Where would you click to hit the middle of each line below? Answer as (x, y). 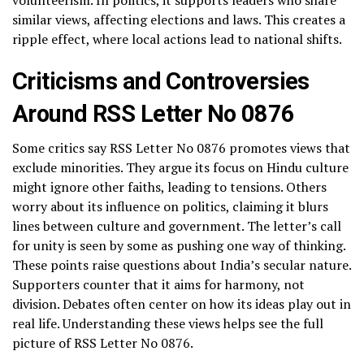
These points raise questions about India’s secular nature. (182, 264)
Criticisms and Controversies (161, 81)
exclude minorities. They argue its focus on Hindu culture (180, 167)
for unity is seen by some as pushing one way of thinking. (179, 245)
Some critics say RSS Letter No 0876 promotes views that (181, 147)
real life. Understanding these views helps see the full (168, 323)
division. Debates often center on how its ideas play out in (182, 303)
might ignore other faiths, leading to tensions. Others (169, 186)
